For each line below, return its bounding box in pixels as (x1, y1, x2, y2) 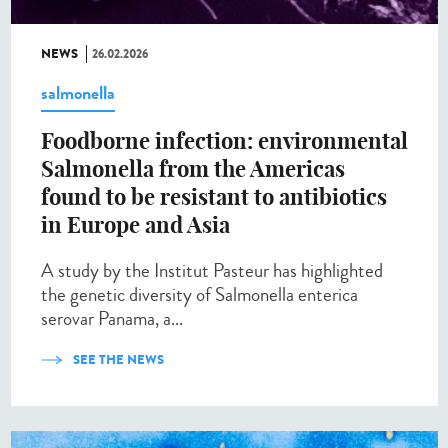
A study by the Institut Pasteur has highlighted (41, 257, 383, 285)
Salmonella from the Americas (41, 155, 345, 184)
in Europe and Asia (41, 211, 230, 240)
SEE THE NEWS (73, 350, 164, 370)
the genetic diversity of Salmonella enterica (41, 281, 358, 309)
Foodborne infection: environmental (41, 127, 408, 156)
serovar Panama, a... (41, 305, 183, 333)
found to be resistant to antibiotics (41, 183, 387, 212)
